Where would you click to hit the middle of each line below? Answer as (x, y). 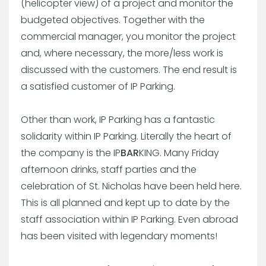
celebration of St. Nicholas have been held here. (131, 186)
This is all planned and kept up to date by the (125, 202)
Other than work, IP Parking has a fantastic (118, 119)
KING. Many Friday (179, 153)
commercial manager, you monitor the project (128, 36)
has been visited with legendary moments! (119, 236)
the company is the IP (71, 153)
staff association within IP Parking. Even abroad (129, 219)
